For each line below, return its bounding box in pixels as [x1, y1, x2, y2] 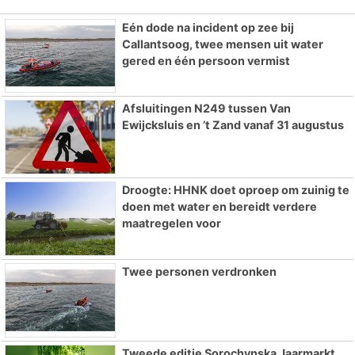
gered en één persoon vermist [121, 53, 290, 67]
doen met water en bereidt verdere [121, 200, 317, 214]
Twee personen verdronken [121, 265, 277, 279]
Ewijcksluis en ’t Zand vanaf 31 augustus [121, 118, 344, 132]
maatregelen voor [121, 216, 221, 231]
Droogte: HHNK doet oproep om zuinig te [121, 183, 349, 197]
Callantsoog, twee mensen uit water [121, 36, 323, 51]
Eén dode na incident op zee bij [121, 20, 294, 34]
